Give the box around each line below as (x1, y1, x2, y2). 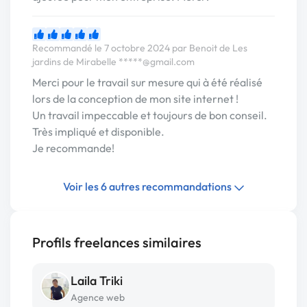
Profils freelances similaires (32, 234, 201, 251)
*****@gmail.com (119, 56, 195, 69)
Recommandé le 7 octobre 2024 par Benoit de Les (32, 42, 247, 55)
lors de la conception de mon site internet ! (32, 92, 238, 106)
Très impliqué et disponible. (32, 125, 164, 139)
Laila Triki (71, 273, 123, 289)
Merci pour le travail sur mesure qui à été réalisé (32, 75, 262, 90)
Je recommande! (32, 141, 114, 156)
